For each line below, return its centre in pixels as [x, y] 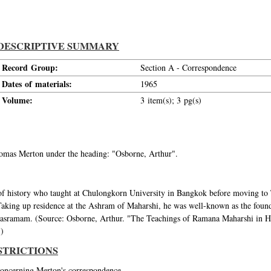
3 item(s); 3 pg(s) [171, 100]
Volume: [17, 100]
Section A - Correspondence [188, 67]
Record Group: [30, 67]
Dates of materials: [37, 84]
